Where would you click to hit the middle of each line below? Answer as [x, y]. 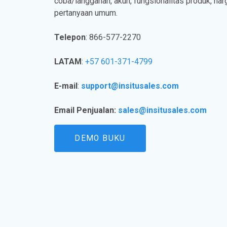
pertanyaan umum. [86, 13]
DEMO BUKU [100, 138]
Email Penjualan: [86, 110]
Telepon [70, 37]
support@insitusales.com [130, 86]
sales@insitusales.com [163, 110]
